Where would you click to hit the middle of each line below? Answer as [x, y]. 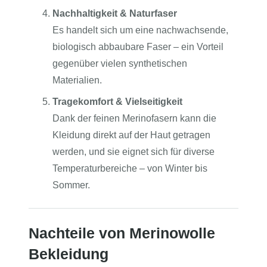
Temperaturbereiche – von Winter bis [130, 168]
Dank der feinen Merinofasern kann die [134, 118]
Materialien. [77, 80]
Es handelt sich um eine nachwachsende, [140, 30]
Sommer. [72, 185]
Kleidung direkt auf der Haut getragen [131, 135]
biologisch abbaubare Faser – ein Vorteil [138, 47]
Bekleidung [69, 254]
